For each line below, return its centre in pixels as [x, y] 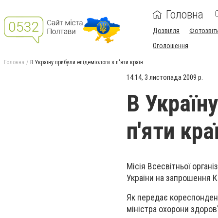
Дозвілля [166, 31]
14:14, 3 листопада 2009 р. [165, 77]
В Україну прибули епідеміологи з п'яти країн [87, 62]
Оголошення [171, 46]
